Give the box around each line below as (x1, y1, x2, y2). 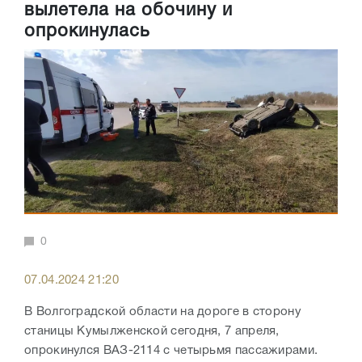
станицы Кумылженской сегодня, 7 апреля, (24, 326, 280, 338)
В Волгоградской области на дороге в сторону (24, 306, 301, 318)
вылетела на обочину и (24, 2, 233, 19)
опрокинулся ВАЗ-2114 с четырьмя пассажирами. (24, 345, 322, 357)
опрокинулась (24, 23, 149, 40)
